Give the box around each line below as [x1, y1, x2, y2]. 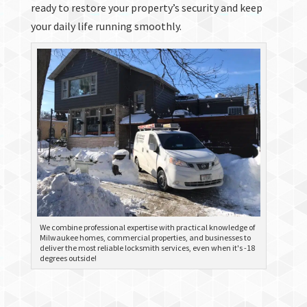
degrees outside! [39, 252, 97, 263]
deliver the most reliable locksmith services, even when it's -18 [39, 242, 255, 253]
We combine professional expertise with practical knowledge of [39, 221, 255, 232]
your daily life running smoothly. [30, 19, 182, 33]
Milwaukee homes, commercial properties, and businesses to [39, 232, 251, 243]
